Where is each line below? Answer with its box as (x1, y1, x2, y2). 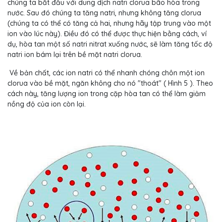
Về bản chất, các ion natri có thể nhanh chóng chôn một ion (7, 68, 205, 78)
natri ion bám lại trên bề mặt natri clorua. (7, 50, 142, 59)
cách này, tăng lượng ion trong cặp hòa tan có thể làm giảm (7, 89, 206, 99)
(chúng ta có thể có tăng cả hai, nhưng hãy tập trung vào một (7, 19, 211, 28)
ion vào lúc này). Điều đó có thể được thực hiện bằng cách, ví (7, 29, 207, 39)
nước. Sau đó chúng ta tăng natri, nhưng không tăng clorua (7, 8, 201, 18)
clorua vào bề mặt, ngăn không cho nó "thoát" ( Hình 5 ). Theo (7, 79, 213, 88)
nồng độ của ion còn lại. (7, 100, 86, 109)
